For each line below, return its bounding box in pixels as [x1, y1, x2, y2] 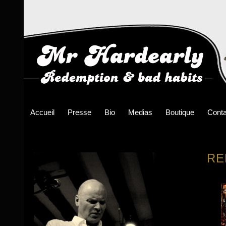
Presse [68, 108, 91, 117]
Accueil [30, 108, 54, 117]
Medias [128, 108, 152, 117]
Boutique [165, 108, 194, 117]
